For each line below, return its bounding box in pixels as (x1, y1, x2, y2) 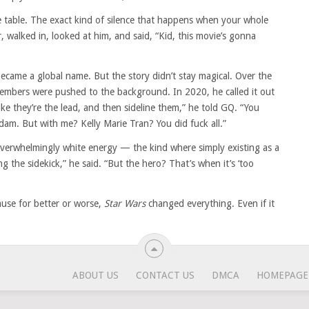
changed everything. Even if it (146, 198, 275, 209)
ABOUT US (72, 270, 119, 281)
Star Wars (104, 198, 146, 209)
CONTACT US (136, 270, 195, 281)
